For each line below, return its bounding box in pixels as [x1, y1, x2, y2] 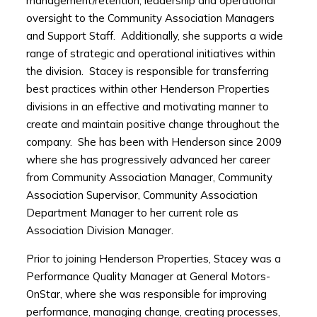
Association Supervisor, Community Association [25, 188, 258, 202]
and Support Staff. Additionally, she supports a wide [25, 29, 283, 43]
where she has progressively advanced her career [25, 153, 270, 167]
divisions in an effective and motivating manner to [25, 100, 269, 114]
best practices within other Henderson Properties [25, 82, 270, 96]
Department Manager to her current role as [25, 206, 238, 220]
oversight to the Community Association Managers [25, 11, 275, 25]
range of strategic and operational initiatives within [25, 47, 275, 61]
